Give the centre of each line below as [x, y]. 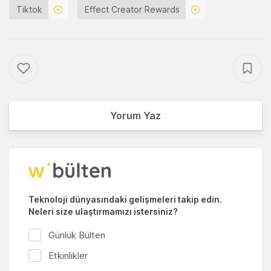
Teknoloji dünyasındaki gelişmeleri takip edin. [125, 200]
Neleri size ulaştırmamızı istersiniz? [103, 212]
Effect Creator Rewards [132, 10]
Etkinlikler [68, 256]
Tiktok [29, 10]
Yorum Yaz [135, 116]
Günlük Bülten [77, 235]
